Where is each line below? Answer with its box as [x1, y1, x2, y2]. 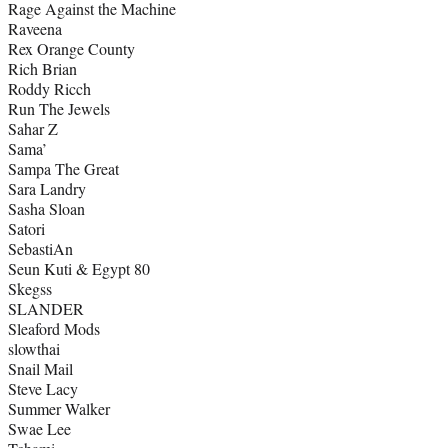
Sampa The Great [8, 158, 119, 180]
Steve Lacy [8, 378, 78, 400]
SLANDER [8, 298, 84, 320]
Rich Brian [8, 58, 77, 80]
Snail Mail [8, 358, 73, 380]
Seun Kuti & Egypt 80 [8, 258, 150, 280]
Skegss [8, 278, 52, 300]
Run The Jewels [8, 98, 110, 120]
